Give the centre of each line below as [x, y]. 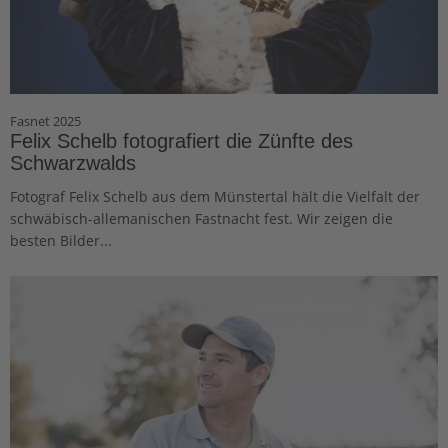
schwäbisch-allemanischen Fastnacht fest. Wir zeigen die [201, 218]
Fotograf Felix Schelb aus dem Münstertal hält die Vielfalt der [215, 196]
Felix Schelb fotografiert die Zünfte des [181, 141]
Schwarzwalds [73, 163]
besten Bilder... [61, 240]
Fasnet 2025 [45, 121]
